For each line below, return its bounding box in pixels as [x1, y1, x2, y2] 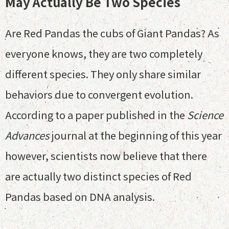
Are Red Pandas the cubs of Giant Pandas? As [5, 26, 219, 40]
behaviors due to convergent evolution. [5, 87, 193, 102]
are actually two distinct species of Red [5, 169, 192, 184]
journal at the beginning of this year [51, 128, 222, 143]
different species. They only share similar [5, 66, 201, 81]
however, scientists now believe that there [5, 148, 207, 163]
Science [185, 107, 223, 122]
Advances [5, 128, 51, 143]
